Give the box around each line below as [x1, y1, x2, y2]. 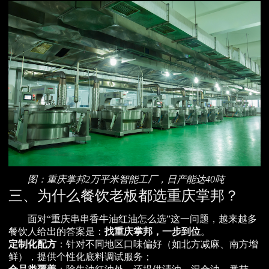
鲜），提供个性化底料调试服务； [8, 251, 153, 262]
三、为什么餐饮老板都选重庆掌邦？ [8, 188, 239, 204]
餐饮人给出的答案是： [8, 226, 104, 237]
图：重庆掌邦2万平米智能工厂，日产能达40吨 [28, 174, 225, 185]
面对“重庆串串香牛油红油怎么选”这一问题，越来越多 [28, 213, 257, 224]
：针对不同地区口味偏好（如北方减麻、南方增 [56, 238, 258, 249]
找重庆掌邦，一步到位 [104, 226, 201, 237]
